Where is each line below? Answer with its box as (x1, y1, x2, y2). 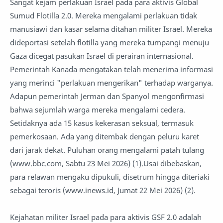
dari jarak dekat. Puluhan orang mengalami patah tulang (10, 145, 204, 155)
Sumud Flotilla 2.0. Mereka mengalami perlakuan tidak (10, 10, 197, 20)
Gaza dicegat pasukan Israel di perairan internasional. (10, 51, 194, 61)
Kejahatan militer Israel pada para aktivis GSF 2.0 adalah (10, 212, 202, 222)
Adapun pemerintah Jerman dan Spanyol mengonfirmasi (10, 91, 204, 101)
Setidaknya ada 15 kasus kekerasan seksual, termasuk (10, 118, 194, 128)
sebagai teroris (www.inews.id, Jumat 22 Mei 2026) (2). (10, 185, 196, 195)
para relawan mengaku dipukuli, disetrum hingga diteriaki (10, 172, 210, 182)
